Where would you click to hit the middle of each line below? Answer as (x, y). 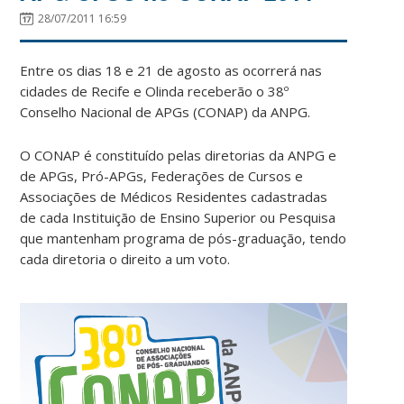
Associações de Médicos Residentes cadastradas (174, 196)
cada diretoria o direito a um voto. (125, 258)
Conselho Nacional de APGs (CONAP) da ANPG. (165, 111)
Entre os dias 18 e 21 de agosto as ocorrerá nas (171, 70)
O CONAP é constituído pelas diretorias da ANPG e (179, 155)
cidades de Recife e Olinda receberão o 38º (155, 91)
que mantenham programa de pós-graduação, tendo (184, 238)
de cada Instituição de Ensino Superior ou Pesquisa (178, 217)
